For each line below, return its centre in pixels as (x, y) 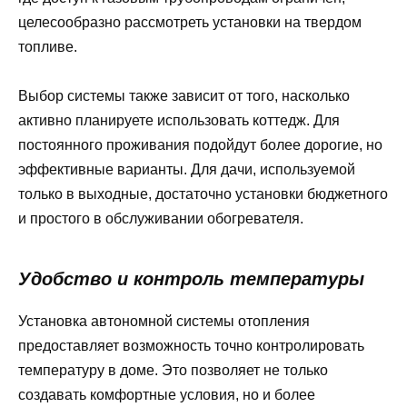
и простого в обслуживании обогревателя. (161, 219)
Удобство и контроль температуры (191, 279)
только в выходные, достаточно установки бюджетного (203, 194)
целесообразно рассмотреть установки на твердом (190, 22)
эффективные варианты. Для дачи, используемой (187, 170)
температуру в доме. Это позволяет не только (173, 371)
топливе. (48, 46)
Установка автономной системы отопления (164, 322)
